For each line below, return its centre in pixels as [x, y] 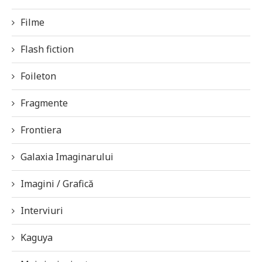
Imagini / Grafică [57, 183]
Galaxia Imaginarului [67, 156]
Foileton [38, 76]
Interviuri [42, 210]
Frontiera [41, 130]
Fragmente [44, 103]
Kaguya [37, 237]
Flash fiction [47, 49]
